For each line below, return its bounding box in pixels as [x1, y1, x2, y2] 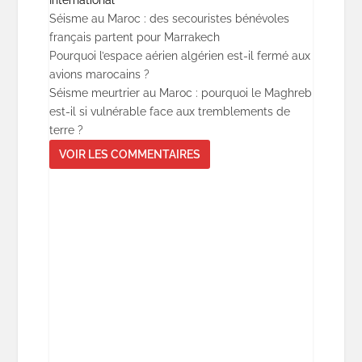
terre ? [48, 124, 83, 137]
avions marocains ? [48, 68, 149, 82]
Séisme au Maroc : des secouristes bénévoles [48, 12, 289, 26]
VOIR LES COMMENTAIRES [58, 148, 200, 162]
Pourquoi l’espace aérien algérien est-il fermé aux [48, 49, 310, 63]
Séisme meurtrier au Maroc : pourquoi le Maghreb [48, 86, 312, 100]
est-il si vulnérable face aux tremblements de [48, 105, 290, 119]
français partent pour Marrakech [48, 31, 220, 44]
